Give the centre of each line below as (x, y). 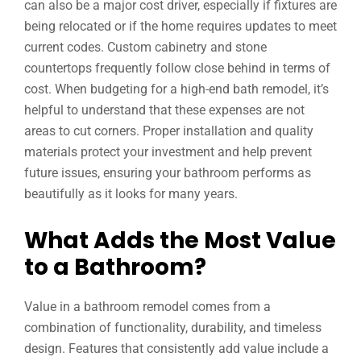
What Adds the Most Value (180, 241)
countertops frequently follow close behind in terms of (177, 68)
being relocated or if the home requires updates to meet (180, 26)
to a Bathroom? (115, 267)
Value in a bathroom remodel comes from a (147, 307)
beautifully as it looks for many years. (131, 194)
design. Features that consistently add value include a (176, 349)
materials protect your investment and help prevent (168, 152)
